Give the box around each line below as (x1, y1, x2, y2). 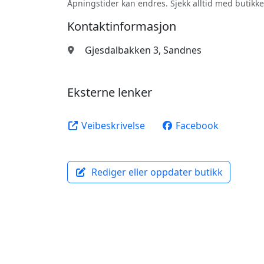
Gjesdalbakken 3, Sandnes (84, 44, 202, 57)
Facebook (173, 119, 219, 132)
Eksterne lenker (67, 84, 152, 100)
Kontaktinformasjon (67, 18, 176, 34)
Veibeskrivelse (79, 119, 145, 132)
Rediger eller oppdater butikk (89, 166, 223, 179)
